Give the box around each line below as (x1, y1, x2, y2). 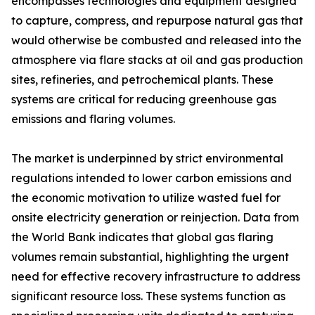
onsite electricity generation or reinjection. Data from (11, 210, 299, 225)
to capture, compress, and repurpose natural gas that (11, 13, 303, 28)
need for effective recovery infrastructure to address (11, 269, 300, 284)
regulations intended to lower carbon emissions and (11, 171, 292, 186)
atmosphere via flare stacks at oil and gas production (11, 53, 303, 67)
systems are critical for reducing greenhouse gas (11, 92, 276, 107)
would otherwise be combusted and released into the (11, 33, 302, 48)
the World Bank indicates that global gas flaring (11, 230, 274, 245)
